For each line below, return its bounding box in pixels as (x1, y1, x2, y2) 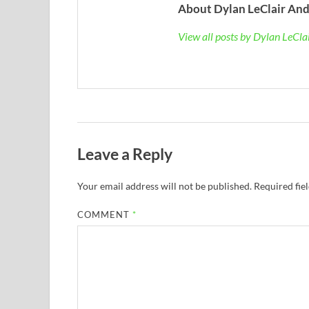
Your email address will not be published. (77, 179, 252, 192)
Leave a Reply (77, 143, 172, 163)
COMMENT (77, 208, 133, 220)
